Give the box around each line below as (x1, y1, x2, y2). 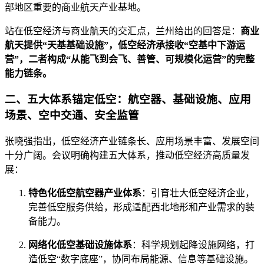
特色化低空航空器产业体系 (28, 188, 141, 199)
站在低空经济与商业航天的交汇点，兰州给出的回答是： (5, 25, 240, 36)
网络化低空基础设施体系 (28, 240, 132, 250)
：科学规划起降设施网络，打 (132, 240, 255, 250)
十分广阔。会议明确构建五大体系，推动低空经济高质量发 (5, 150, 250, 161)
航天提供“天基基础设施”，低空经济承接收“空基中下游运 (5, 39, 245, 50)
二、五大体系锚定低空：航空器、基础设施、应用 (5, 93, 251, 106)
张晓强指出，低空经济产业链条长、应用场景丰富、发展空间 (5, 136, 259, 147)
